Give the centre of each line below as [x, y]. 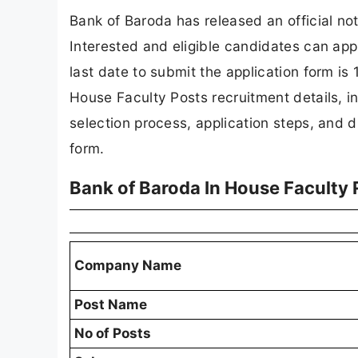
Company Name [128, 266]
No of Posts [113, 334]
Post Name [111, 305]
